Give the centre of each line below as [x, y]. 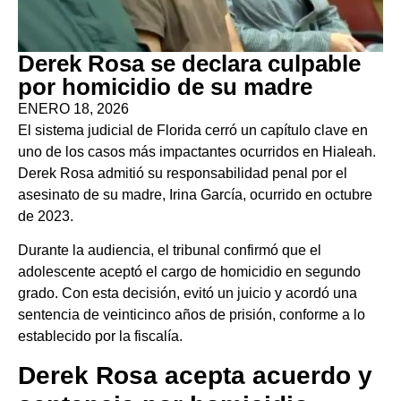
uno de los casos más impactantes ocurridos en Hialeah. [197, 152]
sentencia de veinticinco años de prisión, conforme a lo [192, 315]
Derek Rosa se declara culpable [189, 64]
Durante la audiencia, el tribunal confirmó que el [170, 251]
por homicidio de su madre [165, 87]
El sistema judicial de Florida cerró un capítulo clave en [193, 130]
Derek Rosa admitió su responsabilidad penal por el [183, 173]
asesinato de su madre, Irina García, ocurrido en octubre [195, 195]
